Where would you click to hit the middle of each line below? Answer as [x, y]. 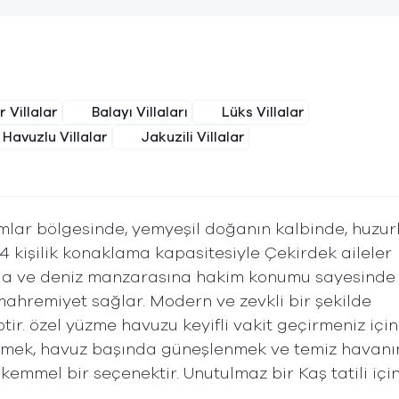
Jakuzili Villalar [193, 137]
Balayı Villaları [140, 112]
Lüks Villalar [263, 112]
